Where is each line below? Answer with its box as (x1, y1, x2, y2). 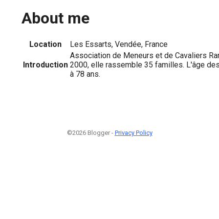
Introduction (23, 60, 68, 69)
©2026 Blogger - (66, 129, 115, 136)
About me (22, 9, 89, 28)
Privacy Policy (114, 129, 153, 136)
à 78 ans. (70, 69, 100, 79)
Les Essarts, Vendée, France (70, 39, 168, 49)
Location (29, 39, 62, 49)
